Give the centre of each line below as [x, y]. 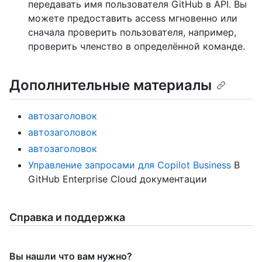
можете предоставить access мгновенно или [133, 18]
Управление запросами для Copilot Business [130, 165]
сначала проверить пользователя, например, [132, 32]
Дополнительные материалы [111, 85]
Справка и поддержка [67, 217]
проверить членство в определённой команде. [137, 46]
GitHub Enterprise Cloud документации [118, 179]
